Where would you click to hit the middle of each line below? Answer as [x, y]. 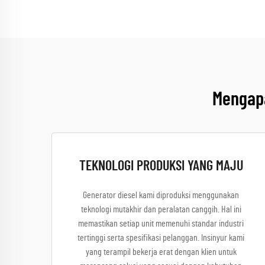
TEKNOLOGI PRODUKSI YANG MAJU [161, 166]
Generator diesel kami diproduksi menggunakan [161, 195]
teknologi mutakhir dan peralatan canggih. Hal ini [161, 209]
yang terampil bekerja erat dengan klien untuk [161, 252]
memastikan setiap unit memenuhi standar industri [161, 224]
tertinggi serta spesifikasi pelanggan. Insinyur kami [161, 238]
